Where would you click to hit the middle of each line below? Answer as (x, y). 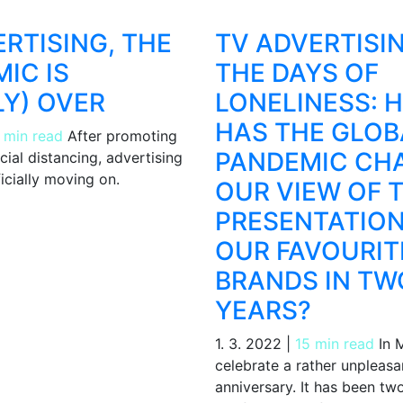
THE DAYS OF (297, 73)
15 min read (335, 344)
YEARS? (263, 311)
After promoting (120, 136)
